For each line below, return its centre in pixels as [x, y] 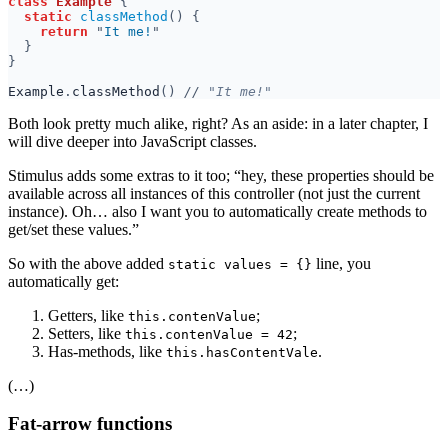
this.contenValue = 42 [209, 334]
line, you [341, 263]
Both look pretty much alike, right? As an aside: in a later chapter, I [218, 123]
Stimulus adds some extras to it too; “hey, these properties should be [221, 175]
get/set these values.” [73, 229]
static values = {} [240, 264]
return [68, 31]
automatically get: [63, 281]
